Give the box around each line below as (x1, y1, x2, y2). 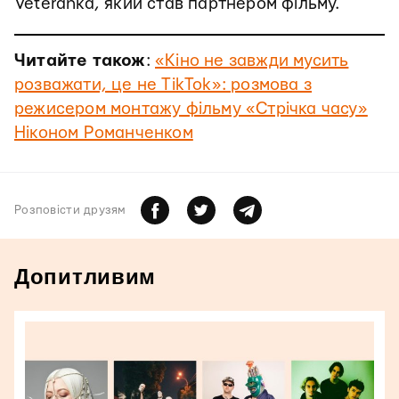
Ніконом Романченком (14, 124, 193, 142)
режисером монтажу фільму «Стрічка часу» (14, 100, 368, 118)
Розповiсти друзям (14, 203, 126, 216)
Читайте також (14, 52, 146, 69)
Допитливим (14, 264, 157, 289)
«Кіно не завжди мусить (155, 52, 349, 69)
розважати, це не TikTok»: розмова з (14, 76, 312, 94)
